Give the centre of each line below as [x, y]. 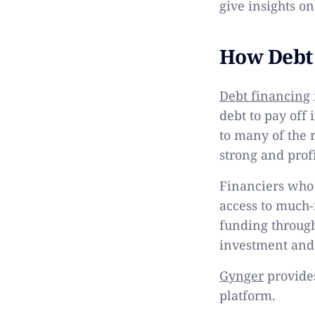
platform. [247, 295]
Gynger [242, 275]
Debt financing [265, 95]
